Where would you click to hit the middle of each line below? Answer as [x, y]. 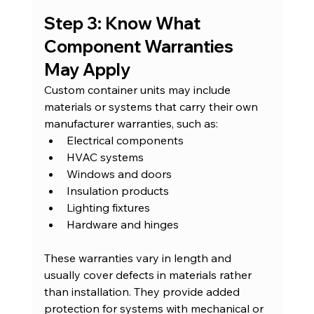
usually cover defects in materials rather [149, 275]
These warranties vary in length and [139, 258]
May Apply [87, 70]
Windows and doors [119, 174]
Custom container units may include [138, 90]
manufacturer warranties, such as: [131, 124]
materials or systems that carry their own [152, 107]
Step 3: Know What [124, 23]
